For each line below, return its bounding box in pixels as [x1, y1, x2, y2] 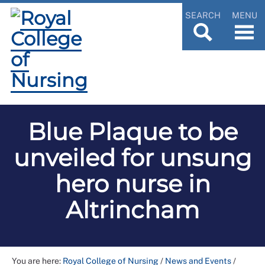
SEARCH [185, 9, 221, 20]
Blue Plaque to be [27, 117, 238, 146]
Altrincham [66, 195, 199, 224]
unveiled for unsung [14, 143, 251, 172]
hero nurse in [54, 169, 211, 198]
